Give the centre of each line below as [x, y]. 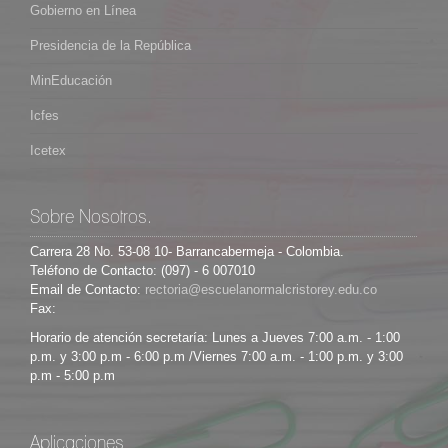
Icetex [48, 151]
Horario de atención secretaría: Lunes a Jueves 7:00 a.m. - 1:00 [215, 338]
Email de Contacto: [87, 290]
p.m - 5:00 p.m [72, 376]
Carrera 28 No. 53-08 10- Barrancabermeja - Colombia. [187, 252]
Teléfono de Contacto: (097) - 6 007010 [142, 271]
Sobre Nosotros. [91, 218]
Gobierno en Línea [83, 11]
